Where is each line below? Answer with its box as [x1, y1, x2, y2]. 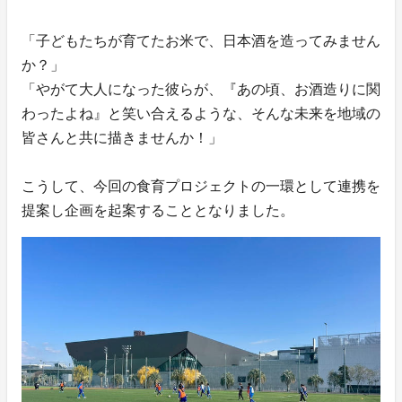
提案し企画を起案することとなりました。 [22, 203, 294, 219]
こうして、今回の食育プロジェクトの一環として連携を [22, 179, 380, 195]
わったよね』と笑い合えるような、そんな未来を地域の [22, 106, 380, 122]
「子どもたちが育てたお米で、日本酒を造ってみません [22, 33, 380, 49]
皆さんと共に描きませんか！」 [22, 130, 223, 146]
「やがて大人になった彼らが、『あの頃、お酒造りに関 [22, 82, 380, 98]
